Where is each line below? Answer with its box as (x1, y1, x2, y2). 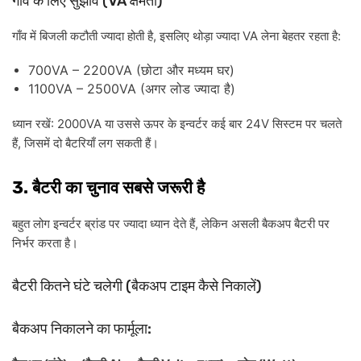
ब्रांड (85, 217, 106, 231)
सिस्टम (272, 117, 302, 131)
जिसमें (24, 136, 50, 151)
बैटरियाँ (65, 136, 95, 151)
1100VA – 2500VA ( (28, 80, 145, 97)
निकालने (51, 321, 93, 338)
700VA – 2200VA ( (28, 62, 141, 79)
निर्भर (12, 236, 35, 251)
